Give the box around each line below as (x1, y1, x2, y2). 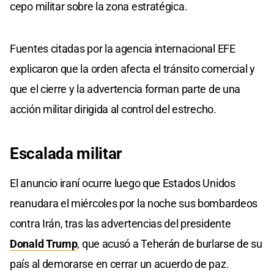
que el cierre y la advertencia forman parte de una (10, 82, 241, 95)
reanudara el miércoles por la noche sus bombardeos (10, 196, 258, 210)
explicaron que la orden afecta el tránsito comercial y (10, 62, 255, 75)
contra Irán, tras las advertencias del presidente (10, 217, 231, 230)
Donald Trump (10, 237, 78, 250)
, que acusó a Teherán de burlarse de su (77, 237, 262, 250)
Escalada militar (10, 144, 123, 163)
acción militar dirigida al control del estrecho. (10, 102, 217, 116)
